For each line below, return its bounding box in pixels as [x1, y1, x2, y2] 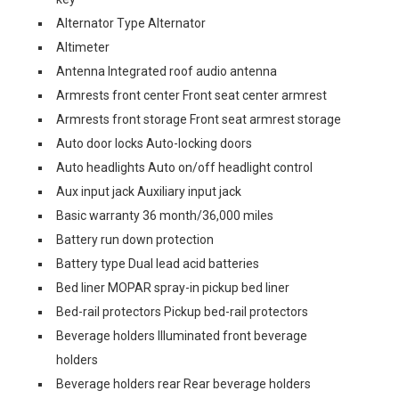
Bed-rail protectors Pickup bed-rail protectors [56, 305, 308, 319]
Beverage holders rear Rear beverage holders [56, 377, 311, 391]
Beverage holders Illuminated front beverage [56, 329, 307, 343]
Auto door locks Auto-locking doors [56, 136, 252, 151]
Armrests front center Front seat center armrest [56, 88, 327, 102]
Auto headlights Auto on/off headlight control [56, 160, 313, 175]
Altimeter [56, 40, 110, 54]
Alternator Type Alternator [56, 16, 206, 30]
